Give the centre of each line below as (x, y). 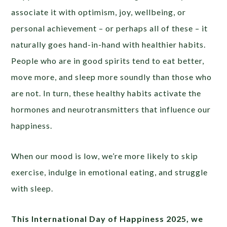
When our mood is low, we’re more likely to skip (105, 156)
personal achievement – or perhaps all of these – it (110, 28)
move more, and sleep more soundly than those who (112, 77)
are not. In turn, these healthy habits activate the (106, 93)
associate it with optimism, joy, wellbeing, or (99, 12)
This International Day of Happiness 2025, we (107, 219)
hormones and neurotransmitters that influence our (111, 109)
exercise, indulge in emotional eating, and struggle (110, 172)
